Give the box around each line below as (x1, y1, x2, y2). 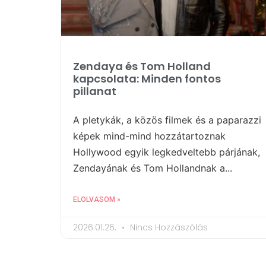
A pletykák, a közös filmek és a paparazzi (73, 114, 261, 126)
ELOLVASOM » (73, 195, 121, 204)
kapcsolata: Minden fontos (73, 71, 221, 87)
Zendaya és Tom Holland (73, 59, 211, 74)
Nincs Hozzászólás (128, 221, 208, 234)
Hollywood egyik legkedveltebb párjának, (73, 146, 260, 159)
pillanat (73, 84, 116, 99)
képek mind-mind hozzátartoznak (73, 130, 226, 142)
